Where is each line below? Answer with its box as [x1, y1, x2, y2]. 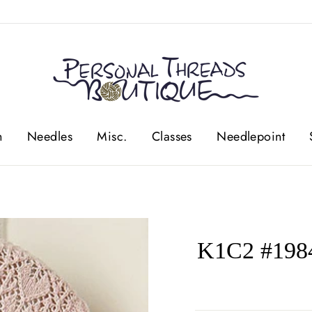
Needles [26, 127, 72, 146]
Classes [151, 127, 192, 146]
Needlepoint [217, 127, 286, 146]
